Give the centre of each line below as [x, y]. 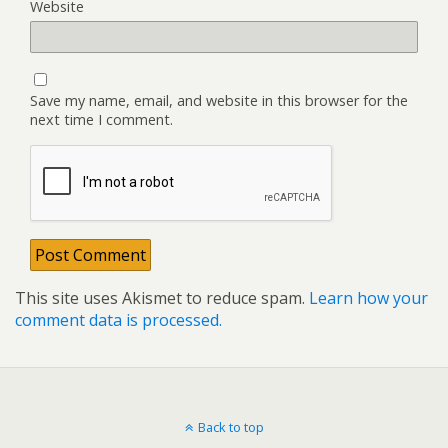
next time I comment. [101, 119]
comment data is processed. [118, 319]
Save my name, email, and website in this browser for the [219, 100]
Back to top [230, 426]
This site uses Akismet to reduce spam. [162, 297]
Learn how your [368, 297]
